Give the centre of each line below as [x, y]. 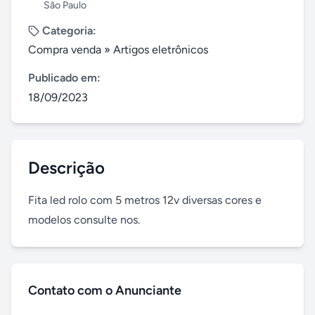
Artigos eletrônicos [161, 50]
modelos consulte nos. [84, 220]
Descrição [66, 168]
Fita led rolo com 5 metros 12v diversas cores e [145, 200]
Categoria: [69, 31]
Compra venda [65, 50]
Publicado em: [64, 78]
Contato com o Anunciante [105, 290]
